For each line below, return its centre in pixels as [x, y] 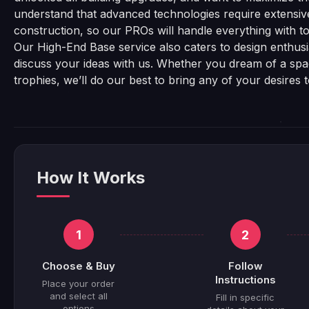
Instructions [245, 280]
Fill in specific [246, 297]
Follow [245, 266]
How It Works [91, 178]
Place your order [79, 283]
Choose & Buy [78, 266]
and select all [78, 296]
